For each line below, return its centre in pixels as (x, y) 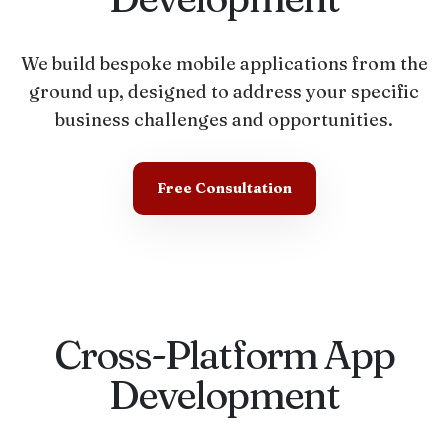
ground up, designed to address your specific (224, 91)
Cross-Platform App (224, 354)
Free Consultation (224, 188)
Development (224, 394)
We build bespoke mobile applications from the (224, 63)
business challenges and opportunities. (224, 119)
